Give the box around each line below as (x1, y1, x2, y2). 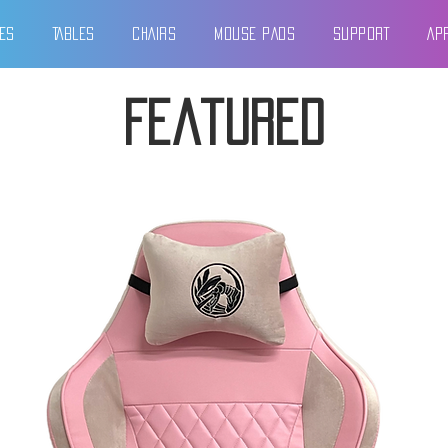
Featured (123, 100, 325, 146)
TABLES (52, 27, 95, 40)
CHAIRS (132, 27, 177, 40)
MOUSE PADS (214, 27, 295, 40)
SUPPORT (332, 27, 390, 40)
